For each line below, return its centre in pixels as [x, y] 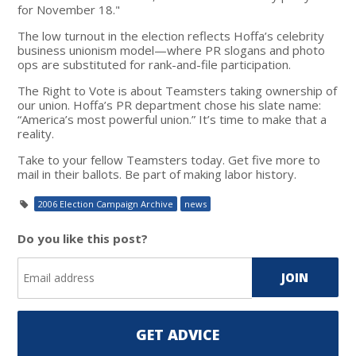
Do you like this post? [83, 238]
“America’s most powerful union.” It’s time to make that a [172, 119]
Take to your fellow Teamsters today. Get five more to [169, 159]
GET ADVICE [178, 334]
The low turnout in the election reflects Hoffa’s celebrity [171, 35]
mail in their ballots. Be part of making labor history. [157, 174]
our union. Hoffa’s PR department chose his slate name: [170, 104]
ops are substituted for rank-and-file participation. [155, 64]
